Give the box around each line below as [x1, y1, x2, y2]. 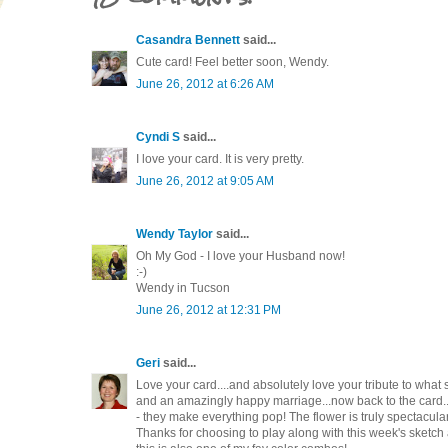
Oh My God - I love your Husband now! [136, 248, 345, 263]
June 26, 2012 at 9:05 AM [136, 173, 274, 188]
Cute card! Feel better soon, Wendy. [136, 54, 329, 69]
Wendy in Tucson [136, 280, 230, 295]
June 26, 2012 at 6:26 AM [136, 76, 274, 91]
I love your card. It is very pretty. [136, 151, 304, 166]
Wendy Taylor [136, 226, 213, 241]
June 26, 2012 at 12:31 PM [136, 302, 281, 317]
